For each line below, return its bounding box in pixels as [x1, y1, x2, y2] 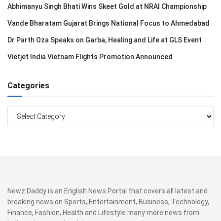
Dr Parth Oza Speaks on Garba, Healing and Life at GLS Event [7, 36, 202, 44]
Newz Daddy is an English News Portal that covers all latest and [7, 187, 208, 195]
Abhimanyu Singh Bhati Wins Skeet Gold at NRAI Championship [7, 2, 207, 10]
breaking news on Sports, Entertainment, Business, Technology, [7, 198, 209, 206]
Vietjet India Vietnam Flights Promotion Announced [7, 53, 173, 61]
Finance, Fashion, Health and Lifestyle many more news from [7, 209, 199, 217]
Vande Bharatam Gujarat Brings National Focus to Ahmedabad [7, 19, 210, 27]
